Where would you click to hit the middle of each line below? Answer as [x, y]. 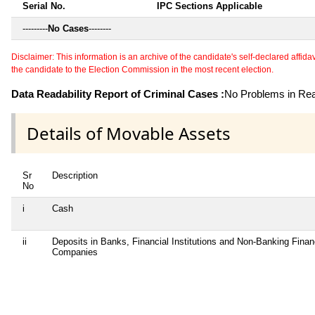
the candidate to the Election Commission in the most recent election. [142, 70]
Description [75, 175]
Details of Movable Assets [129, 133]
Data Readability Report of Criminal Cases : [118, 94]
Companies [75, 252]
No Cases [68, 29]
